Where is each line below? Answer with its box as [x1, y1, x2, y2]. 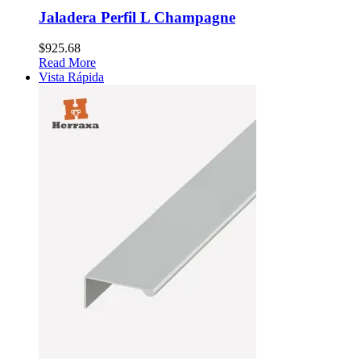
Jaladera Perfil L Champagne [39, 8, 235, 26]
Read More [39, 56, 96, 70]
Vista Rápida [39, 70, 104, 85]
